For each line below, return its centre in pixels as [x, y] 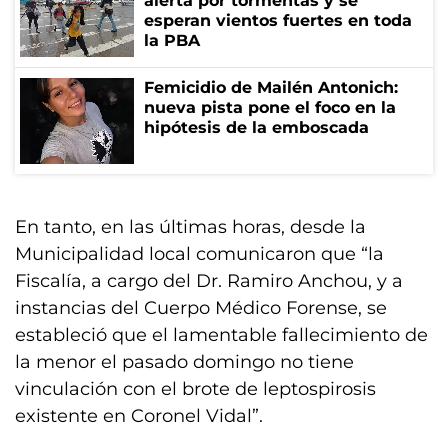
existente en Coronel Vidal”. [141, 416]
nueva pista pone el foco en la [270, 108]
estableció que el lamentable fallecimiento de [221, 335]
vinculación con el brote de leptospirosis [195, 389]
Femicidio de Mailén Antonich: [271, 88]
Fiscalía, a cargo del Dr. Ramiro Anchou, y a [209, 281]
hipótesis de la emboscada [256, 128]
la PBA [172, 41]
